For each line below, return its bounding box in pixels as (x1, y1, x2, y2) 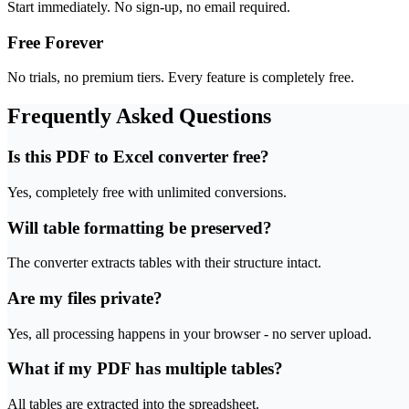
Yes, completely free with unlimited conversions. (7, 184, 287, 200)
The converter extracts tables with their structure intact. (7, 255, 321, 271)
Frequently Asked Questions (7, 104, 271, 129)
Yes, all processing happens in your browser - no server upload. (7, 325, 372, 341)
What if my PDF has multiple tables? (7, 359, 283, 379)
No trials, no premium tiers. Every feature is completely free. (7, 69, 354, 86)
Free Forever (7, 32, 103, 52)
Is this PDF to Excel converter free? (7, 147, 269, 167)
